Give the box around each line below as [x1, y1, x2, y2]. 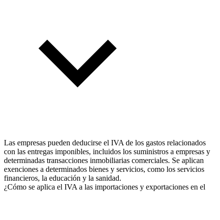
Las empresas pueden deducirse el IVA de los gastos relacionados [4, 138, 206, 147]
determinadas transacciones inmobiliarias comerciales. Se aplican [4, 156, 204, 165]
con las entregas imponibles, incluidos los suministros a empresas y [4, 147, 210, 156]
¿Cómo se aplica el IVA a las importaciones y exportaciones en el [4, 182, 205, 191]
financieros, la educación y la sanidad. [4, 173, 121, 182]
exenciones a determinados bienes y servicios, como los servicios [4, 165, 204, 173]
